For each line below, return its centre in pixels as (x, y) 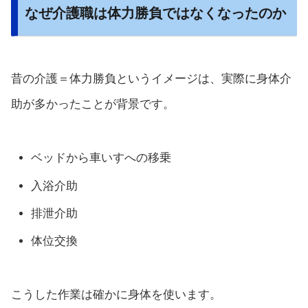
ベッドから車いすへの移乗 (101, 158)
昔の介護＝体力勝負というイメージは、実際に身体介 (151, 79)
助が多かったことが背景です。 (93, 104)
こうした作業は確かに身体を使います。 (116, 295)
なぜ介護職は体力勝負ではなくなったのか (155, 13)
